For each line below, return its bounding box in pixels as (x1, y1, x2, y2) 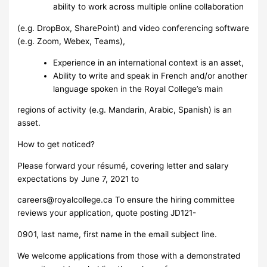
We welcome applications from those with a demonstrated (17, 250, 241, 260)
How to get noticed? (17, 139, 95, 150)
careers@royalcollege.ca (17, 195, 113, 205)
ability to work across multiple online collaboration (53, 2, 244, 12)
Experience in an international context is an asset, (53, 57, 244, 67)
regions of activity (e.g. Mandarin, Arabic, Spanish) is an (17, 105, 232, 115)
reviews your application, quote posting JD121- (17, 208, 197, 218)
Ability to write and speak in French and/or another (53, 70, 248, 80)
